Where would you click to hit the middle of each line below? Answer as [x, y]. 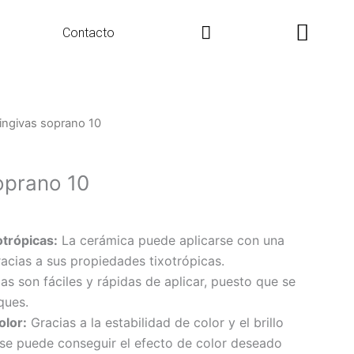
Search [259, 25]
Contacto [89, 33]
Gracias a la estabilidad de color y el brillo [155, 322]
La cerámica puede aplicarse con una [171, 240]
